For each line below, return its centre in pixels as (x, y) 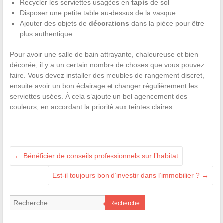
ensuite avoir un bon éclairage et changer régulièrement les (104, 85)
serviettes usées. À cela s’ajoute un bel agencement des (98, 96)
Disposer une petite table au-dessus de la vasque (98, 13)
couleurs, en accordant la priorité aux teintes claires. (92, 106)
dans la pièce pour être (167, 23)
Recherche (125, 203)
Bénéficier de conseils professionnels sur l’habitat (100, 156)
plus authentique (46, 34)
